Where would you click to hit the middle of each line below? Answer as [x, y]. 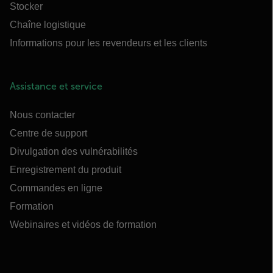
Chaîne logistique [48, 25]
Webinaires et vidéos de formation [83, 225]
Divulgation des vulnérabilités [74, 152]
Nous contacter [42, 115]
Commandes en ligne [56, 188]
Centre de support [48, 133]
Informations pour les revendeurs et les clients [108, 43]
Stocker [26, 7]
